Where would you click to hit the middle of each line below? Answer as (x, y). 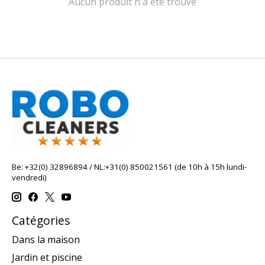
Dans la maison (46, 239)
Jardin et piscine (47, 257)
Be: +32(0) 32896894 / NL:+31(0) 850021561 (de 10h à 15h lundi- (129, 167)
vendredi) (29, 177)
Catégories (41, 221)
